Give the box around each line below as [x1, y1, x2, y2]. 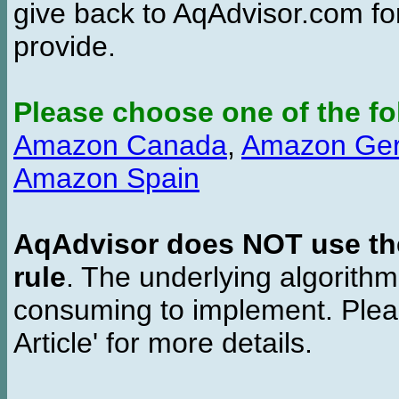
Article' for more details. [13, 327, 313, 359]
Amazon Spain [13, 162, 199, 194]
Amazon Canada [13, 129, 227, 161]
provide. [13, 30, 116, 62]
